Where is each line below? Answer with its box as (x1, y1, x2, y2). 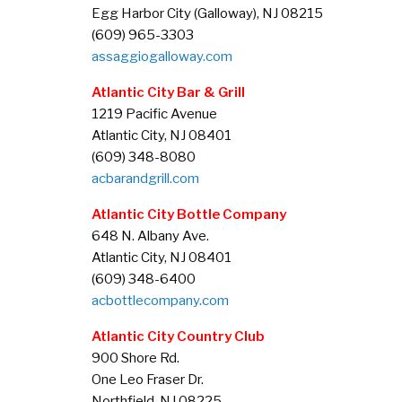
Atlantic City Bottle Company (92, 205, 286, 223)
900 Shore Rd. (92, 349, 179, 367)
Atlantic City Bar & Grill (92, 83, 245, 101)
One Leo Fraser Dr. (92, 371, 204, 389)
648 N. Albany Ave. (92, 227, 209, 245)
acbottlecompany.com (92, 292, 229, 310)
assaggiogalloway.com (92, 48, 232, 66)
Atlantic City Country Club (92, 328, 265, 345)
